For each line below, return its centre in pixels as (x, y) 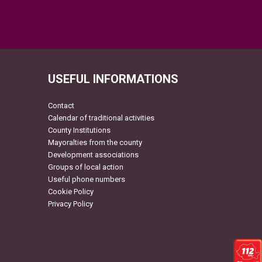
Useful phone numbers (86, 179)
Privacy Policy (70, 204)
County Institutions (79, 130)
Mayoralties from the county (95, 142)
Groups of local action (85, 167)
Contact (61, 105)
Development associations (93, 154)
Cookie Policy (70, 191)
